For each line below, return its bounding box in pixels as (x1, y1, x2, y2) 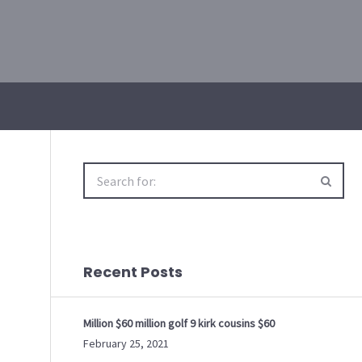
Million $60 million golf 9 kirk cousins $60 (83, 316, 275, 330)
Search (82, 164, 116, 179)
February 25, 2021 (83, 336, 169, 351)
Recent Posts (83, 262, 183, 282)
